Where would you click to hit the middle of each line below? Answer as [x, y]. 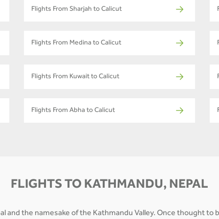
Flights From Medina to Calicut [76, 43]
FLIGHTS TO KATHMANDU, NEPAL [109, 186]
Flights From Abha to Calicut [73, 111]
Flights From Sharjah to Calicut [77, 10]
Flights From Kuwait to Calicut [75, 77]
